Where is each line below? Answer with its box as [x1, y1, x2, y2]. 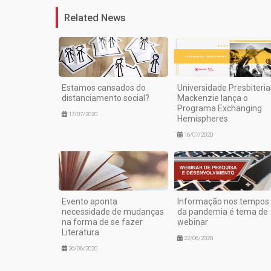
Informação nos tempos [177, 197, 269, 207]
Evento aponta [62, 197, 117, 207]
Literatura [62, 227, 99, 238]
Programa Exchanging [177, 103, 262, 113]
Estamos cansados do [62, 82, 146, 93]
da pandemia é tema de [177, 207, 268, 217]
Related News [64, 11, 126, 24]
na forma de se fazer [62, 217, 143, 227]
